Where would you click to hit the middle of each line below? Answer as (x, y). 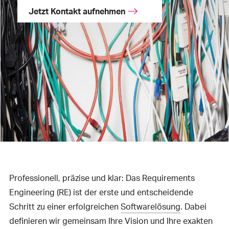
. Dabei (193, 206)
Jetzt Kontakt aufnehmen (77, 11)
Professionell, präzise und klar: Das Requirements (102, 178)
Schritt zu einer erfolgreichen (65, 206)
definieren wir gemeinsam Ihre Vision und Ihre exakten (111, 221)
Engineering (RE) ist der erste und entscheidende (101, 192)
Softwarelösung (150, 206)
